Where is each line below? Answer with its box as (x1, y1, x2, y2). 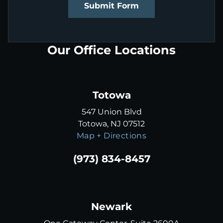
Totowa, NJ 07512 (78, 119, 145, 129)
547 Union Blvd (81, 107, 142, 117)
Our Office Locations (47, 43, 176, 58)
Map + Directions (76, 131, 147, 141)
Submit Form (84, 1, 139, 11)
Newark (91, 201, 132, 213)
